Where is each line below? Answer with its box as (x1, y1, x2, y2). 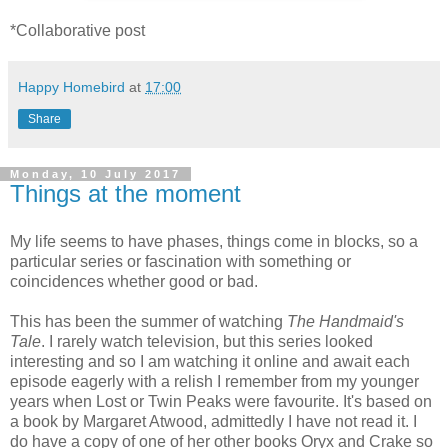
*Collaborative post (10, 22, 145, 40)
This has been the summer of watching (10, 312, 287, 330)
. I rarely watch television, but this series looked (41, 332, 373, 350)
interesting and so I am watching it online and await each (10, 352, 410, 370)
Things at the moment (10, 180, 241, 208)
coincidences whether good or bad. (10, 272, 258, 290)
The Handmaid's (287, 312, 404, 330)
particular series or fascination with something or (10, 252, 351, 270)
